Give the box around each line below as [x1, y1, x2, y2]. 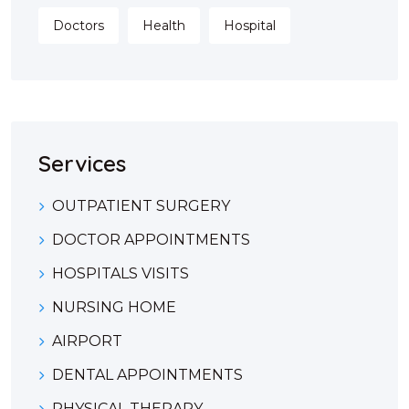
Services [38, 150, 126, 178]
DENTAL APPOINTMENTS [52, 366, 243, 384]
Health [142, 17, 185, 35]
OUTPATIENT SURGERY [52, 197, 230, 215]
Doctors [53, 17, 104, 35]
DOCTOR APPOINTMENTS [52, 231, 250, 249]
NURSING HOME [52, 299, 176, 317]
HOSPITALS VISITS [52, 265, 189, 283]
